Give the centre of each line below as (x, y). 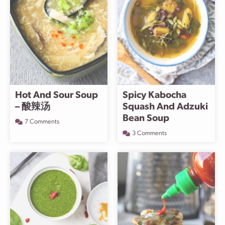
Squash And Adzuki (165, 107)
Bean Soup (146, 119)
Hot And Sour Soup (57, 96)
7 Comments (42, 122)
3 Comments (149, 133)
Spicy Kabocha (154, 96)
